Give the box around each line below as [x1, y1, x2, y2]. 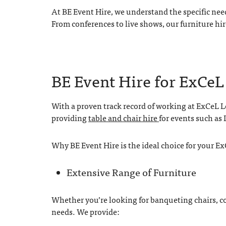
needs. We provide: [51, 205, 120, 218]
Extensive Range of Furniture [67, 163, 196, 180]
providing [51, 111, 88, 124]
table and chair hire [88, 111, 159, 124]
